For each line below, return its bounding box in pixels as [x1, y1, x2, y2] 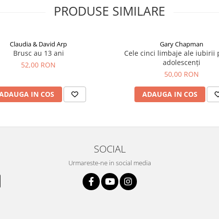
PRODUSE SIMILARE [54, 2, 165, 20]
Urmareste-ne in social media [68, 158, 151, 168]
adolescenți [163, 58, 200, 67]
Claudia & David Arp [10, 40, 67, 49]
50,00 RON [164, 69, 199, 79]
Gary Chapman [160, 40, 203, 49]
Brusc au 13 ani [13, 48, 64, 58]
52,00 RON [21, 60, 56, 70]
